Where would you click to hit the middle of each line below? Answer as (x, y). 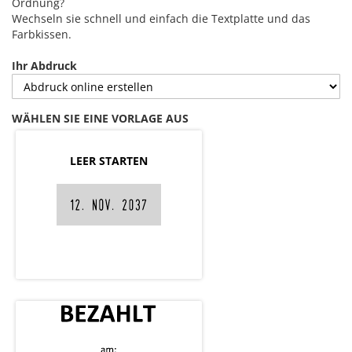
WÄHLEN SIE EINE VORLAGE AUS (100, 119)
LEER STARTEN (109, 160)
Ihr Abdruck (44, 66)
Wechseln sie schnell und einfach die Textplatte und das (161, 19)
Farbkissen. (42, 35)
